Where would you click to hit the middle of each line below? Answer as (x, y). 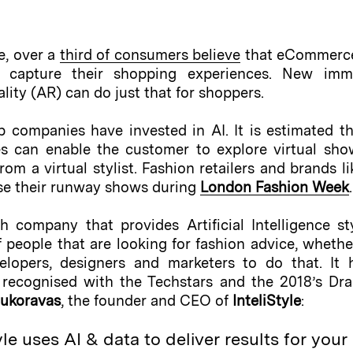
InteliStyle (266, 301)
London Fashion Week (274, 187)
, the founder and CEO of (146, 301)
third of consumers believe (150, 55)
